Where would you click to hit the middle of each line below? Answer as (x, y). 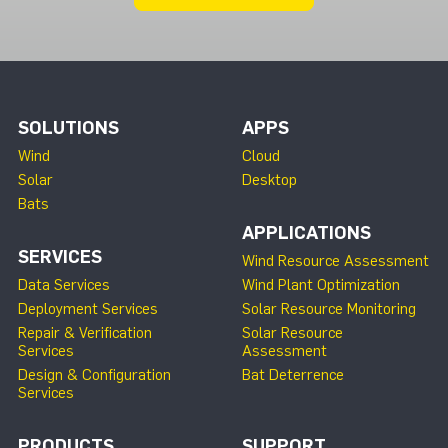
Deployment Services (88, 309)
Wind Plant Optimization (321, 285)
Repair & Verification (85, 333)
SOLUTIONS (68, 128)
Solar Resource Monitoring (329, 309)
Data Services (64, 285)
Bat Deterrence (293, 375)
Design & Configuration (94, 375)
